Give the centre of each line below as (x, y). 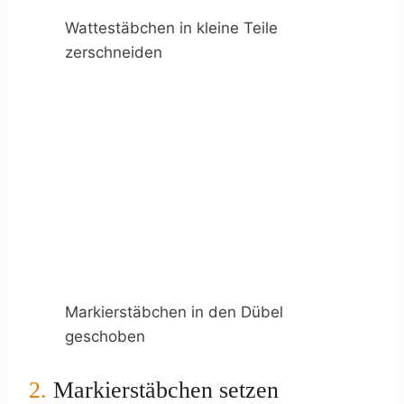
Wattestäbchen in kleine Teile (171, 28)
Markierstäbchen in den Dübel (174, 312)
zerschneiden (114, 52)
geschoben (105, 336)
